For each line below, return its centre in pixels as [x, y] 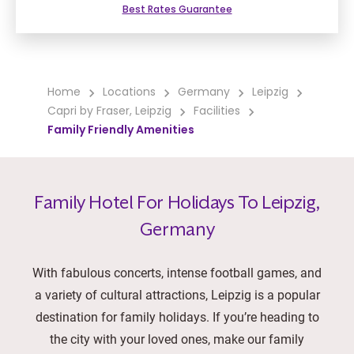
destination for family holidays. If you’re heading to [177, 316]
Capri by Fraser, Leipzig [109, 112]
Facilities [217, 112]
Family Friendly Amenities [121, 131]
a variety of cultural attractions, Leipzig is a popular [177, 294]
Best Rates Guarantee [177, 10]
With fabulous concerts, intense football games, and [177, 272]
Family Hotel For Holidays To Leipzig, [177, 202]
